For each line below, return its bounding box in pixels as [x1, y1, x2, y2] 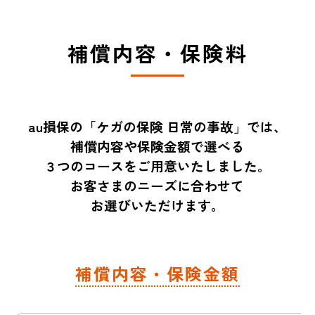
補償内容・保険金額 [75, 261, 240, 285]
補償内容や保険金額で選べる [70, 136, 245, 155]
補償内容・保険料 [67, 38, 247, 68]
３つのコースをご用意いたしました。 [44, 155, 271, 175]
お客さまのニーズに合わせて [70, 175, 245, 195]
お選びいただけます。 [90, 195, 224, 214]
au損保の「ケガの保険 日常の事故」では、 [27, 116, 287, 136]
